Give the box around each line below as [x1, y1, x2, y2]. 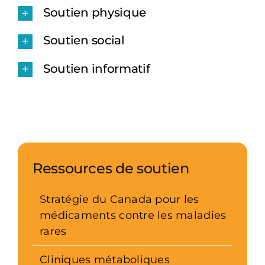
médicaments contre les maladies [40, 208, 227, 222]
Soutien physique [43, 5, 147, 20]
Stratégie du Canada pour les [40, 192, 199, 206]
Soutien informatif [43, 61, 150, 76]
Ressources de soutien [33, 159, 189, 177]
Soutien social [43, 33, 125, 48]
